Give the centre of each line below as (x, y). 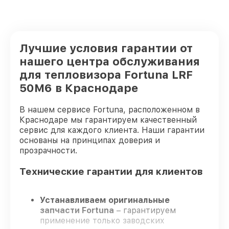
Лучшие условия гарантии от (106, 48)
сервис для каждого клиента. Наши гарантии (112, 130)
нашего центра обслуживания (110, 61)
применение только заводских (102, 221)
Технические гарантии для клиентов (111, 171)
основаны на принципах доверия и (90, 140)
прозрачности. (48, 151)
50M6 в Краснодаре (79, 88)
